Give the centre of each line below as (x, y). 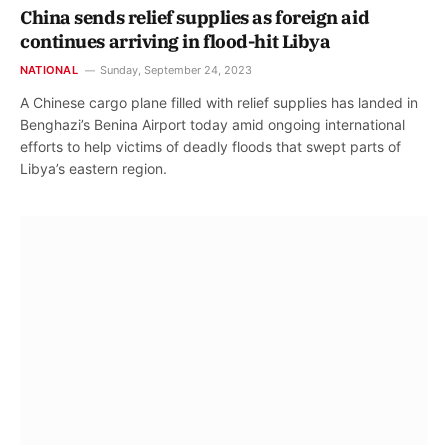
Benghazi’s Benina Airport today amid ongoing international (212, 124)
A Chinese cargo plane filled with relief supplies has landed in (219, 102)
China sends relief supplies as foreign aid (195, 17)
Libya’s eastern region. (93, 168)
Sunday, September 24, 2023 (175, 69)
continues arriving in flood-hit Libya (175, 41)
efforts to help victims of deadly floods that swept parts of (210, 146)
